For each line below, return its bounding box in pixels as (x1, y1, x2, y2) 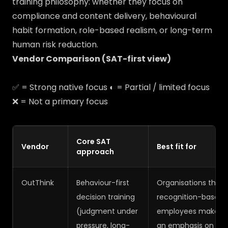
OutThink (21, 178, 54, 188)
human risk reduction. (12, 39, 98, 50)
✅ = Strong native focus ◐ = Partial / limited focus (12, 81, 210, 93)
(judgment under (76, 206, 138, 216)
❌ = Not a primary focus (12, 96, 108, 107)
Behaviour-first (76, 178, 129, 188)
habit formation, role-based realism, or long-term (12, 24, 212, 36)
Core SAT (76, 136, 110, 147)
